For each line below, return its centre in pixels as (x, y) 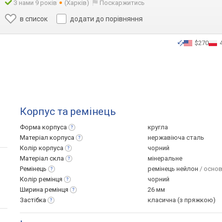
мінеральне (165, 158)
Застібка (33, 200)
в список (34, 19)
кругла (158, 127)
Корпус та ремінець (68, 111)
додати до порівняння (107, 19)
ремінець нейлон (174, 169)
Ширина (32, 190)
